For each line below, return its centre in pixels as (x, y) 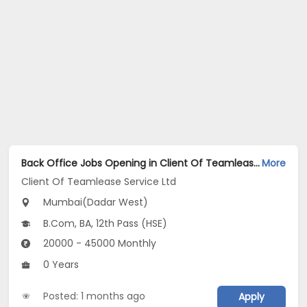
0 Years (60, 264)
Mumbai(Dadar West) (95, 202)
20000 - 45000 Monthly (99, 243)
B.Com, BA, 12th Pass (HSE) (104, 223)
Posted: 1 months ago (95, 296)
